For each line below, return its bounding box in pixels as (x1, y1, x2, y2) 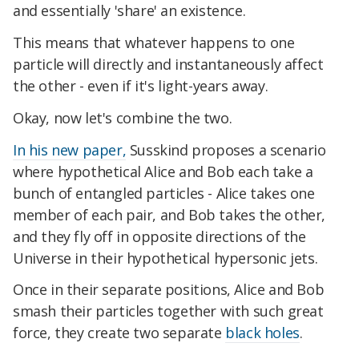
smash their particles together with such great (13, 301, 324, 321)
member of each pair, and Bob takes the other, (13, 204, 326, 224)
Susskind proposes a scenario (126, 139, 326, 159)
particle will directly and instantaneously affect (13, 54, 324, 75)
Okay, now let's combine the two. (13, 107, 236, 127)
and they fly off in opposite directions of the (13, 226, 306, 246)
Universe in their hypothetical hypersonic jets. (13, 248, 318, 268)
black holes (225, 323, 300, 343)
